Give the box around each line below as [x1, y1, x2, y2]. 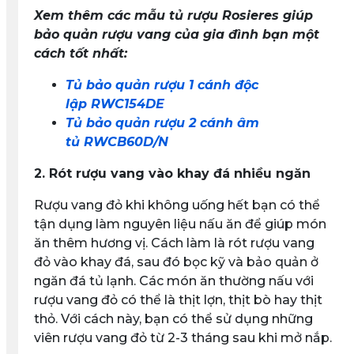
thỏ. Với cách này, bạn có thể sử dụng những [33, 311, 313, 326]
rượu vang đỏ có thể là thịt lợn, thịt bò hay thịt [33, 292, 322, 307]
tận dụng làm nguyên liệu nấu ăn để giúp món [33, 217, 326, 232]
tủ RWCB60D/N [65, 134, 168, 149]
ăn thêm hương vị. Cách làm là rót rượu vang [33, 235, 314, 250]
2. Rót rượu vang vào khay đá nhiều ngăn [33, 166, 311, 181]
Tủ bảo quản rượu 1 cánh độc [65, 77, 258, 92]
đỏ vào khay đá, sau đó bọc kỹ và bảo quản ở [33, 254, 318, 269]
